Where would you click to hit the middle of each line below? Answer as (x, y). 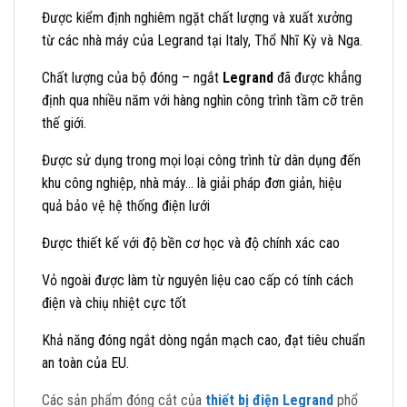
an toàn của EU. (85, 362)
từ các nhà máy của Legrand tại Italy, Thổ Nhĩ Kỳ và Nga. (202, 40)
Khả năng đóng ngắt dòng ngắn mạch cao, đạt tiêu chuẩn (203, 340)
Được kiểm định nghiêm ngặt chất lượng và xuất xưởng (197, 17)
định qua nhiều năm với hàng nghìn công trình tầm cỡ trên (203, 100)
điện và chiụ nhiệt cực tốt (114, 303)
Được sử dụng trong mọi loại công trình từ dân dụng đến (201, 160)
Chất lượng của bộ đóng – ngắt (132, 77)
